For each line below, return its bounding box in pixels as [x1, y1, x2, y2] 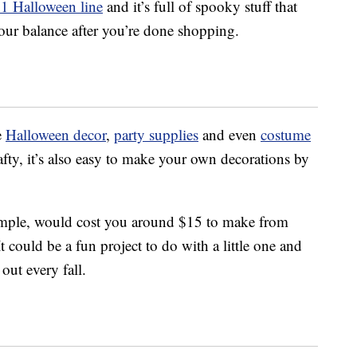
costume [261, 124, 311, 145]
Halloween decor [6, 124, 106, 145]
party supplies [114, 124, 198, 145]
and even [198, 124, 261, 145]
